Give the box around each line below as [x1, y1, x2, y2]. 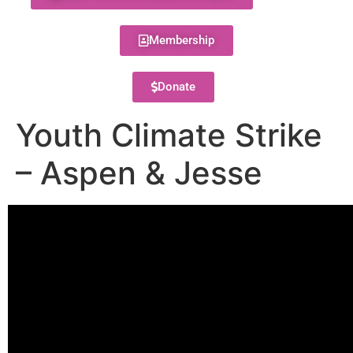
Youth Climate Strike [16, 116, 322, 154]
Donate [157, 80, 195, 94]
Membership [149, 33, 214, 47]
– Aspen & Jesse [16, 154, 262, 192]
